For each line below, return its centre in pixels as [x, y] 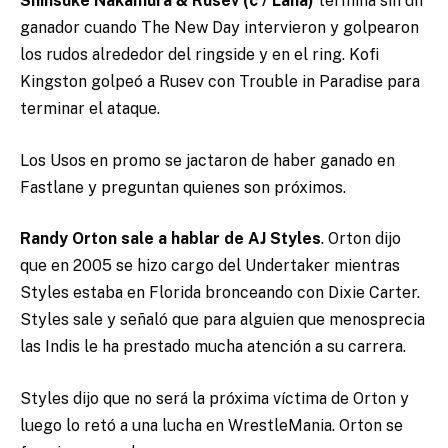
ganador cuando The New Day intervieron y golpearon [219, 28]
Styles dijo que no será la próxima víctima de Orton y [214, 398]
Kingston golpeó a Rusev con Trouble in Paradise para [220, 82]
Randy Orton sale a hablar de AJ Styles [170, 239]
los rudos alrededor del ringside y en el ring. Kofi [199, 55]
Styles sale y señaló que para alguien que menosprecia [222, 320]
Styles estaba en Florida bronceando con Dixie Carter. [220, 293]
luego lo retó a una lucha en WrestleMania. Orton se [211, 425]
